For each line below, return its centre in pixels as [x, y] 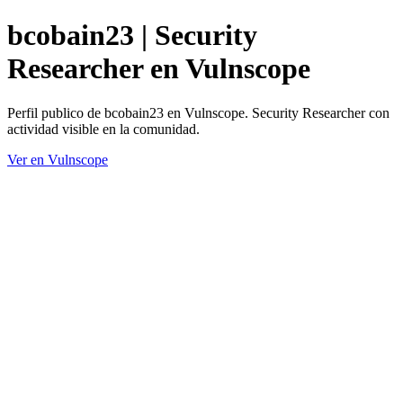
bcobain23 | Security [132, 36]
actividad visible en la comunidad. [103, 129]
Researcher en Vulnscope [159, 69]
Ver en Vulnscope [58, 159]
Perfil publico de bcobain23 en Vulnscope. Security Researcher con [198, 112]
